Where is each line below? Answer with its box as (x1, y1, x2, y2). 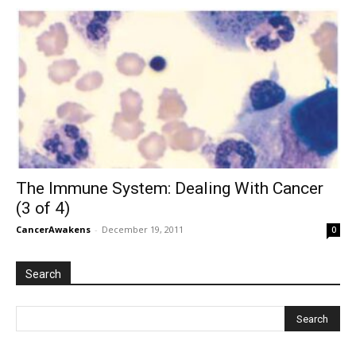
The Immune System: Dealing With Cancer (16, 178, 323, 198)
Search (25, 267, 61, 281)
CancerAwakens (16, 222, 91, 235)
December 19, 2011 (102, 222, 184, 235)
